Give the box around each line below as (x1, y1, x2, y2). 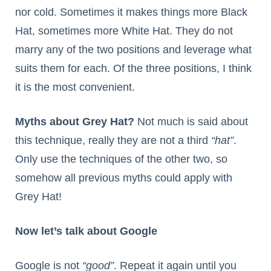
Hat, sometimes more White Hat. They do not (15, 25, 233, 38)
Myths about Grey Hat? (15, 116, 134, 128)
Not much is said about (134, 116, 248, 128)
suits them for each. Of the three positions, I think (15, 62, 252, 75)
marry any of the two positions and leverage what (15, 44, 252, 56)
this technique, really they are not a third (15, 134, 211, 147)
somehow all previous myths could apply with (15, 172, 232, 184)
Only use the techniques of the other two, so (15, 153, 227, 166)
